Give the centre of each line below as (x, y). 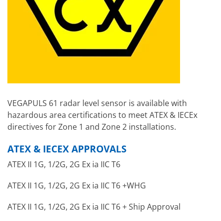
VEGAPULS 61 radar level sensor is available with (97, 103)
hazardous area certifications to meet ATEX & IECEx (102, 115)
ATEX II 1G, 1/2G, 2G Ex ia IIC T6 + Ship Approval (94, 207)
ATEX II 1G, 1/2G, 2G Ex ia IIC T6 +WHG (77, 185)
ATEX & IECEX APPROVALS (67, 148)
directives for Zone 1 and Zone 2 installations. (92, 127)
